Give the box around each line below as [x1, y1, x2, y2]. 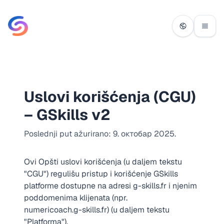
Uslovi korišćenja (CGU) [24, 87, 196, 106]
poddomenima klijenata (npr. [24, 192, 127, 203]
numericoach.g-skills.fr [24, 204, 107, 215]
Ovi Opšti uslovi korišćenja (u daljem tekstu [24, 156, 182, 167]
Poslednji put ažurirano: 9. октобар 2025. [24, 128, 176, 139]
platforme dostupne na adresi [24, 180, 133, 191]
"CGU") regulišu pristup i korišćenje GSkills [24, 168, 178, 179]
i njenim [166, 180, 197, 191]
